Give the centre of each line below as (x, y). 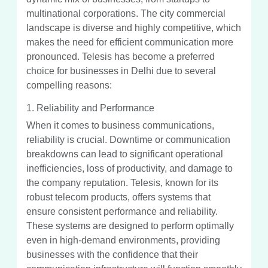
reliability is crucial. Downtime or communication (128, 139)
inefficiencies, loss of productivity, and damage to (130, 168)
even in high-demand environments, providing (123, 240)
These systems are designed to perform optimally (130, 226)
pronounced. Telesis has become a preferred (121, 56)
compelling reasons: (69, 85)
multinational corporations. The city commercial (126, 13)
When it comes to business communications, (120, 125)
